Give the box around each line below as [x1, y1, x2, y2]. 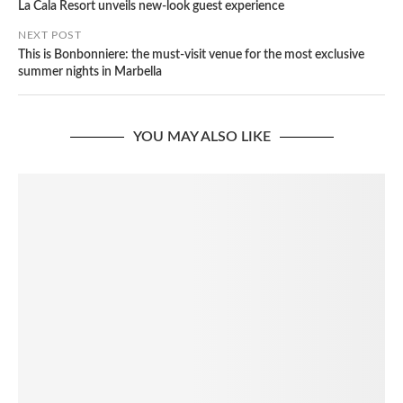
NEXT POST [18, 30, 82, 41]
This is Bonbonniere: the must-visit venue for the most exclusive [18, 49, 364, 62]
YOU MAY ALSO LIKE [132, 130, 271, 145]
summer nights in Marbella [18, 66, 162, 79]
